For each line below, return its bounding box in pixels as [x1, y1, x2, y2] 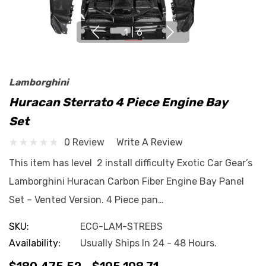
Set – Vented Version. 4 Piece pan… [9, 194, 164, 205]
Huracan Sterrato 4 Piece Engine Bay [9, 95, 227, 109]
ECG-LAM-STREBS [80, 221, 163, 232]
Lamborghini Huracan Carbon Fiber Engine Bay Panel [9, 176, 244, 187]
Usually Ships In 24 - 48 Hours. [80, 237, 217, 249]
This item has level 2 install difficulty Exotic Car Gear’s [9, 157, 252, 169]
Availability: [9, 237, 61, 249]
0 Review [64, 136, 104, 148]
